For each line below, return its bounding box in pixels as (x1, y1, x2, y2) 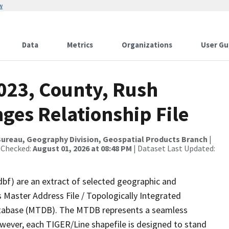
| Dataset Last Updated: (132, 143, 215, 153)
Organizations (122, 40, 172, 50)
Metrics (67, 40, 93, 50)
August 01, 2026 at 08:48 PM (33, 143, 132, 153)
